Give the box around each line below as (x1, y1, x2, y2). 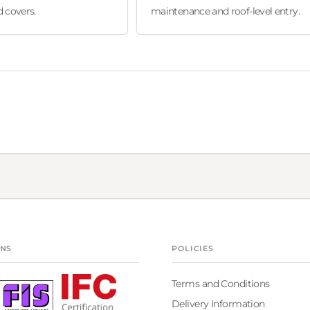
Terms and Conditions (172, 277, 270, 290)
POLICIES (172, 244, 215, 253)
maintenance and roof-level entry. (151, 5, 300, 18)
